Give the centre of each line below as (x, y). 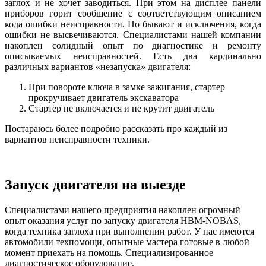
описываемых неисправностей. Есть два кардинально (133, 56)
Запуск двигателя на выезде (95, 184)
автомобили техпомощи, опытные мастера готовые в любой (127, 242)
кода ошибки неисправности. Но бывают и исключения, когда (133, 24)
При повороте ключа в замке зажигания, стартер (127, 87)
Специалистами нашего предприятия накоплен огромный (123, 210)
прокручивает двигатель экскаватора (104, 97)
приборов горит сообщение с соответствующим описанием (133, 13)
